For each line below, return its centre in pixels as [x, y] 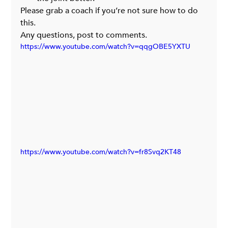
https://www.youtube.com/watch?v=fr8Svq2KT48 [101, 152]
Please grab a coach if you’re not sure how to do [110, 10]
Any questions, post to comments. [84, 35]
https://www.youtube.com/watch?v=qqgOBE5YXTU [106, 46]
